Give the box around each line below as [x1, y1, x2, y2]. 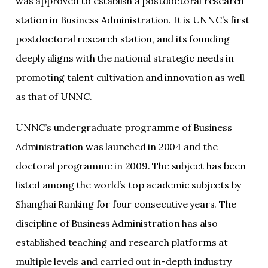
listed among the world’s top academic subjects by [16, 179, 242, 191]
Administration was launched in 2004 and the [16, 141, 218, 153]
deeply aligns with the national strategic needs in [16, 52, 234, 64]
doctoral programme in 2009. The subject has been [16, 160, 246, 172]
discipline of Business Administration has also [16, 217, 218, 229]
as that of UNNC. [16, 90, 92, 102]
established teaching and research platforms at [16, 236, 228, 248]
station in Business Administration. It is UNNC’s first [16, 14, 250, 26]
